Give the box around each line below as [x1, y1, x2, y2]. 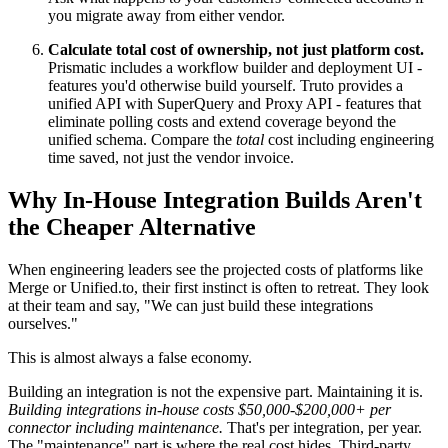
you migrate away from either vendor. [48, 7, 285, 25]
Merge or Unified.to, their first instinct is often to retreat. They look [8, 278, 429, 296]
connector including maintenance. [8, 418, 223, 436]
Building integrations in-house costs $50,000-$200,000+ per [8, 400, 391, 418]
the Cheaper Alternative [8, 213, 256, 240]
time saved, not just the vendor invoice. [48, 149, 294, 167]
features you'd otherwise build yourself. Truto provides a [48, 77, 403, 95]
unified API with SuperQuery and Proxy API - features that [48, 95, 421, 113]
